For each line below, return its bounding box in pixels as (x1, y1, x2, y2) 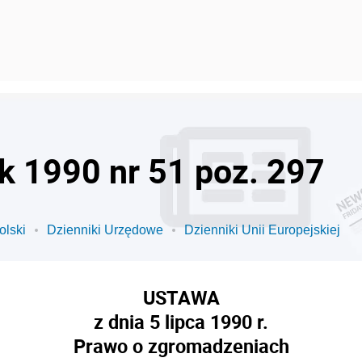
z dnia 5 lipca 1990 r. (94, 309, 268, 335)
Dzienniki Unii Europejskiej (184, 223, 340, 237)
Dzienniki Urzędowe (47, 223, 163, 237)
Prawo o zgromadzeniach (73, 333, 289, 359)
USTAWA (142, 284, 220, 310)
